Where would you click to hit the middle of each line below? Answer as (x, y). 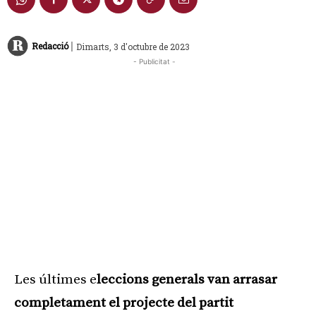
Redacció (50, 46)
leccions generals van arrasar (187, 279)
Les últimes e (55, 279)
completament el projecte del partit (124, 303)
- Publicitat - (154, 61)
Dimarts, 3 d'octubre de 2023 (133, 46)
